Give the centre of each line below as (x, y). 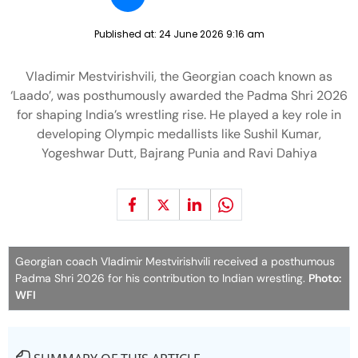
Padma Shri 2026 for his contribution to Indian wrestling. (162, 278)
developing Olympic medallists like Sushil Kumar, (179, 134)
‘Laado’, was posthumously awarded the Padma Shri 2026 (179, 95)
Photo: (325, 278)
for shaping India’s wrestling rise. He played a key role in (179, 115)
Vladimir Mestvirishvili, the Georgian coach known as (179, 76)
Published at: (126, 34)
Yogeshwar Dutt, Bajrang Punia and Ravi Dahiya (179, 153)
